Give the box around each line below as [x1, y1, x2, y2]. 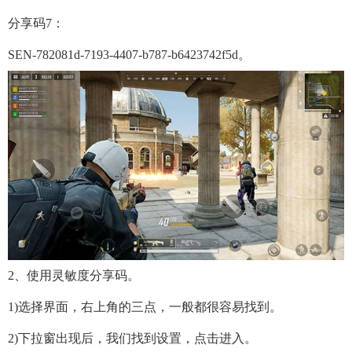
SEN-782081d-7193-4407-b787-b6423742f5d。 [8, 48, 251, 61]
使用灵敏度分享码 [27, 269, 127, 283]
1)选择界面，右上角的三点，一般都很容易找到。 [8, 300, 282, 314]
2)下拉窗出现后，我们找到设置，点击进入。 [8, 332, 257, 346]
